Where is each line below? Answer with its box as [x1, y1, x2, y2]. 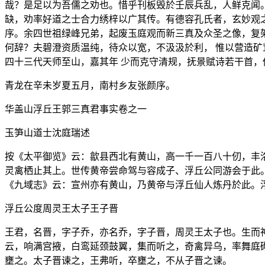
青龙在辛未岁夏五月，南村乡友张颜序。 [5, 80, 175, 91]
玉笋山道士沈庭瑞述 [5, 127, 90, 138]
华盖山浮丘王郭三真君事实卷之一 [5, 104, 147, 114]
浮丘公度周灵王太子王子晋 [5, 203, 118, 214]
